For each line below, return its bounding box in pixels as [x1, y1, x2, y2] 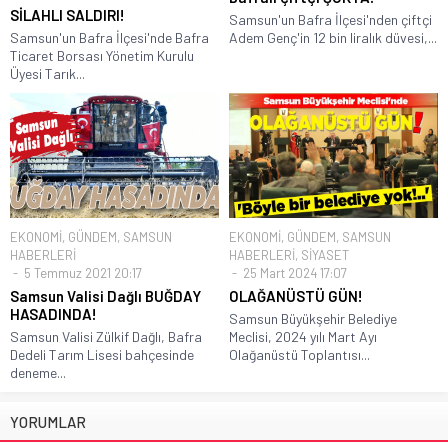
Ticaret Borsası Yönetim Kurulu [10, 46, 194, 64]
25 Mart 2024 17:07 [240, 264, 347, 281]
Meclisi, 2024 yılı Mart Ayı [229, 327, 377, 345]
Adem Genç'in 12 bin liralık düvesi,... [229, 28, 437, 46]
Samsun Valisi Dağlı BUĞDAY [10, 286, 201, 305]
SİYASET [301, 246, 349, 263]
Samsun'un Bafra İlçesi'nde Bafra [10, 28, 209, 46]
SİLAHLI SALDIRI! [10, 5, 125, 24]
